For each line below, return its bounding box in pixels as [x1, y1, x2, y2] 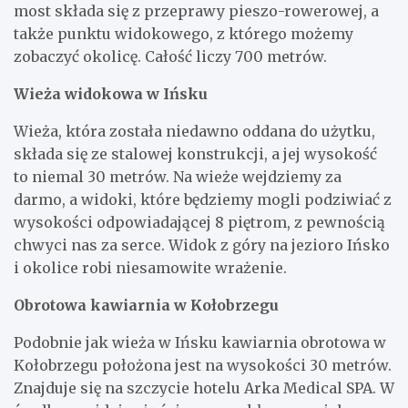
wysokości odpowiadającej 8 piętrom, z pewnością [14, 212, 385, 231]
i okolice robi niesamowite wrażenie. [14, 258, 287, 277]
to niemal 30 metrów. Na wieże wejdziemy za [14, 167, 342, 186]
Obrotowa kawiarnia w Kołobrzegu [14, 295, 279, 314]
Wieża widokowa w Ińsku [14, 84, 208, 103]
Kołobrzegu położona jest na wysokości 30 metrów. [14, 355, 392, 374]
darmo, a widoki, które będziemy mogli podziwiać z [14, 189, 392, 209]
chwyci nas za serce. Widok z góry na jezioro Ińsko [14, 235, 390, 254]
